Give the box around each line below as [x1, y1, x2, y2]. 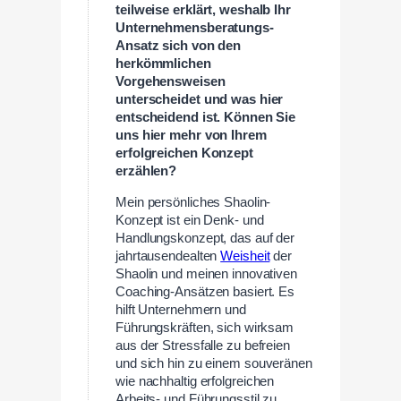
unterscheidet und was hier [115, 91, 284, 107]
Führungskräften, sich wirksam [115, 320, 294, 335]
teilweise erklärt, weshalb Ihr [115, 2, 291, 17]
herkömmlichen [115, 55, 211, 71]
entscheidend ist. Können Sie [115, 109, 296, 124]
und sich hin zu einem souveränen [115, 355, 312, 371]
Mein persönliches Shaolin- [115, 194, 271, 209]
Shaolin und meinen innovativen [115, 266, 297, 281]
